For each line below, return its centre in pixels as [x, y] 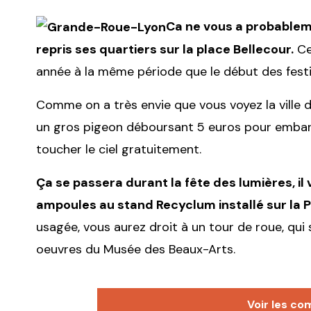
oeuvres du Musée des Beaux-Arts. [136, 250]
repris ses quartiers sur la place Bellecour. [165, 50]
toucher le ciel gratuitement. [119, 150]
